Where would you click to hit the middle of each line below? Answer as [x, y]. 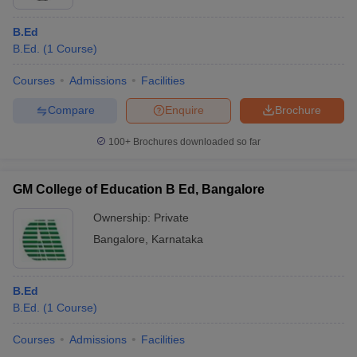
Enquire [184, 110]
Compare [71, 110]
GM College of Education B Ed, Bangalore [139, 189]
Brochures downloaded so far [196, 141]
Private [171, 217]
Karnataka [177, 239]
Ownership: [124, 217]
